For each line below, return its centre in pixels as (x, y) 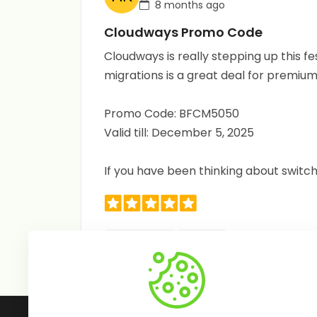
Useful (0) (145, 240)
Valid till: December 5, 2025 (179, 133)
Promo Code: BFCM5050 (172, 114)
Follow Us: (109, 304)
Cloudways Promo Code (183, 32)
